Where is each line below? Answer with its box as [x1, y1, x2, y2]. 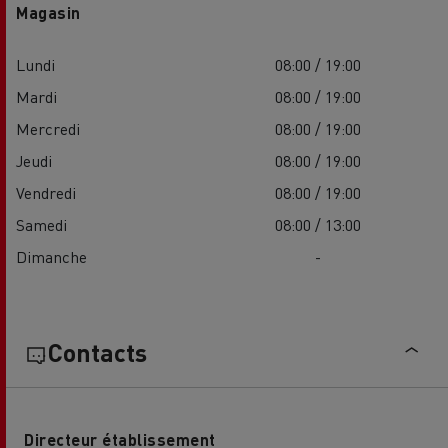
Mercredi [16, 118, 80, 140]
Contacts [48, 336, 147, 369]
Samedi [16, 214, 67, 236]
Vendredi [16, 182, 76, 204]
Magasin [16, 2, 81, 24]
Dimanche [16, 246, 87, 268]
